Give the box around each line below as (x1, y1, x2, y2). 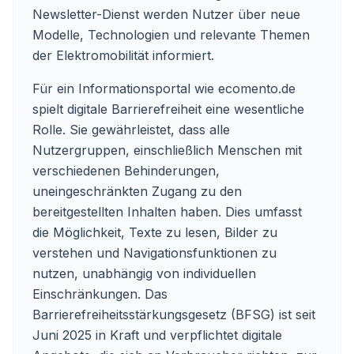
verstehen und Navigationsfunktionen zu (32, 245, 277, 261)
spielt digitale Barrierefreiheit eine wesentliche (32, 101, 304, 117)
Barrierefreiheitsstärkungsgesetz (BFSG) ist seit (32, 307, 315, 322)
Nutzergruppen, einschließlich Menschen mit (32, 142, 302, 158)
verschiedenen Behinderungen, (32, 163, 220, 179)
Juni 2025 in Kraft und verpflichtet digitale (32, 327, 282, 343)
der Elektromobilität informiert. (32, 47, 214, 63)
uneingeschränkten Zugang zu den (32, 183, 242, 199)
